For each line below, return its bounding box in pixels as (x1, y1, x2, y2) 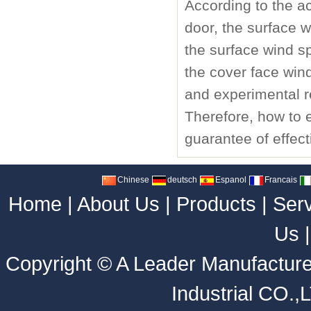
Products (176, 192, 256, 215)
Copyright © (6, 252, 116, 275)
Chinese (115, 175, 150, 185)
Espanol (213, 175, 247, 185)
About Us (77, 192, 160, 215)
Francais (262, 175, 298, 185)
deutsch (165, 175, 198, 185)
